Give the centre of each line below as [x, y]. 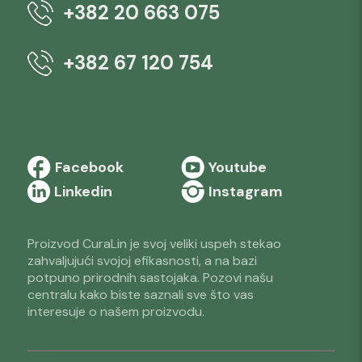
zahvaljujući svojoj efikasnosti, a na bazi [142, 261]
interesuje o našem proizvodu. [116, 311]
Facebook [89, 168]
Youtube [238, 168]
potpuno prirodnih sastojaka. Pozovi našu [150, 278]
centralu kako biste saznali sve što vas [140, 295]
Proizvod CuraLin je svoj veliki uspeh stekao [154, 244]
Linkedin [83, 192]
